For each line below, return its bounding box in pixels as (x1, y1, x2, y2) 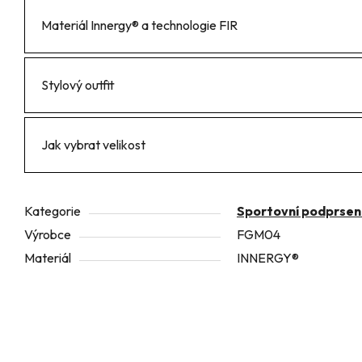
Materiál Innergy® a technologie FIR (41, 17, 238, 34)
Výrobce (24, 226, 71, 243)
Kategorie (24, 203, 81, 220)
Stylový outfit (41, 77, 115, 94)
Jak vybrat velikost (41, 137, 145, 154)
